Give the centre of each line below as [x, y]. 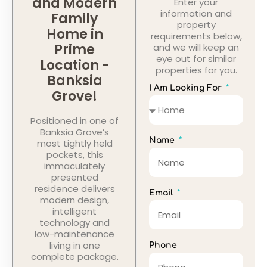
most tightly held [74, 143]
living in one [74, 245]
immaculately [75, 166]
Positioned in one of [75, 120]
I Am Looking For [187, 88]
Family [75, 18]
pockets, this [74, 154]
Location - [74, 65]
